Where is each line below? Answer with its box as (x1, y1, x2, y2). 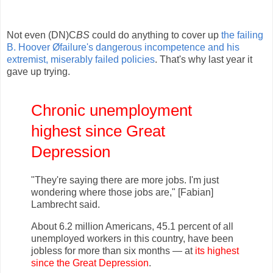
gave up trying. (7, 66, 70, 77)
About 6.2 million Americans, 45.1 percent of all (31, 221, 233, 232)
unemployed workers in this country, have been (31, 233, 233, 244)
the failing (221, 30, 263, 41)
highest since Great (31, 122, 165, 141)
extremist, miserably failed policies (7, 54, 155, 65)
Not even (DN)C (7, 30, 76, 41)
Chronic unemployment (31, 101, 192, 120)
